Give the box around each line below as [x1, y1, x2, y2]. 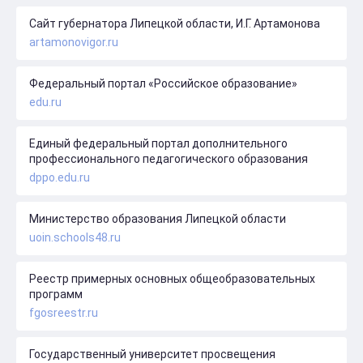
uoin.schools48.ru [29, 230, 121, 244]
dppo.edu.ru [29, 170, 90, 184]
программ [29, 287, 83, 301]
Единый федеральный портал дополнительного [29, 136, 288, 150]
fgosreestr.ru [29, 305, 98, 319]
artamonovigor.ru [29, 35, 118, 49]
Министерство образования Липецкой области [29, 211, 286, 225]
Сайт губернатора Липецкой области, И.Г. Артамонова [29, 16, 320, 30]
